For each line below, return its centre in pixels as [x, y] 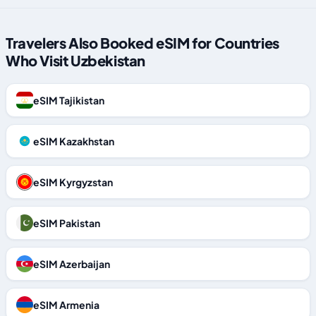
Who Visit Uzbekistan [75, 60]
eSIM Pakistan [67, 223]
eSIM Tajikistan [69, 100]
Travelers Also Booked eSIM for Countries [142, 43]
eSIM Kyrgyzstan [73, 182]
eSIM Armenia [66, 305]
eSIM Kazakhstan [74, 141]
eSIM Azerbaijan [72, 264]
